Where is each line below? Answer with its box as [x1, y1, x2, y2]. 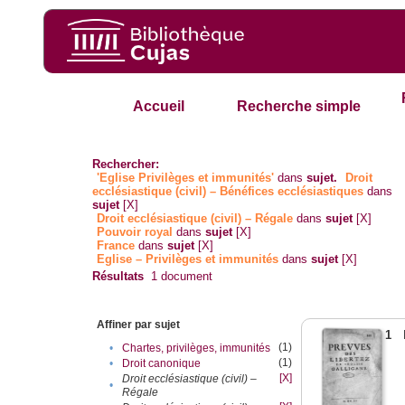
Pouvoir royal [97, 225, 174, 240]
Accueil [132, 99, 184, 115]
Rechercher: [92, 157, 160, 172]
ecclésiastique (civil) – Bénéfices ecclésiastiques [92, 184, 364, 199]
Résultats [92, 269, 145, 284]
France [97, 239, 136, 253]
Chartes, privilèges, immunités [122, 342, 271, 355]
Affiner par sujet [97, 318, 181, 332]
